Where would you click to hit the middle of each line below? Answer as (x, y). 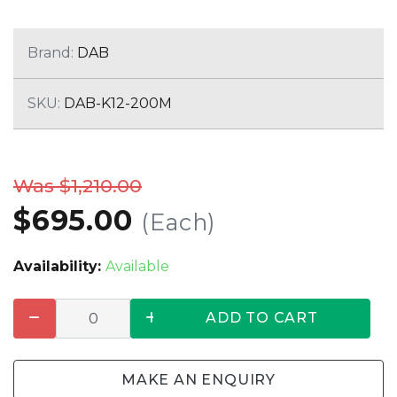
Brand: (51, 52)
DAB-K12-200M (116, 103)
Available (137, 266)
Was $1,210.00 (78, 185)
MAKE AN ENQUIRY (198, 379)
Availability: (59, 266)
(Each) (179, 222)
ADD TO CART (261, 318)
